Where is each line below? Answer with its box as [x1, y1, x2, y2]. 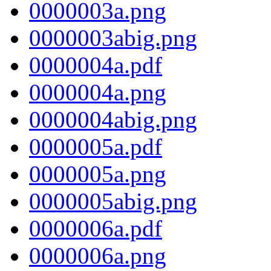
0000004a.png [29, 79, 166, 106]
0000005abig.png [29, 188, 197, 215]
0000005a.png [29, 161, 166, 188]
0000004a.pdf [29, 52, 162, 79]
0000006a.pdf [29, 215, 162, 242]
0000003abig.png [29, 25, 197, 51]
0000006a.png [29, 243, 166, 269]
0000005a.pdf [29, 134, 162, 160]
